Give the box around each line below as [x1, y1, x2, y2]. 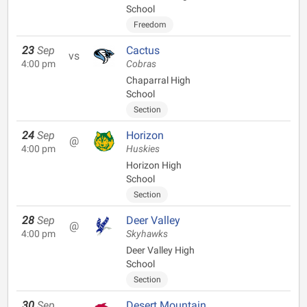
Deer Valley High [126, 245, 195, 256]
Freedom [133, 20, 167, 29]
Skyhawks [126, 228, 168, 240]
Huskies [126, 143, 160, 155]
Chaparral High [126, 75, 191, 86]
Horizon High [126, 160, 182, 171]
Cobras [126, 58, 156, 70]
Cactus [126, 44, 160, 57]
